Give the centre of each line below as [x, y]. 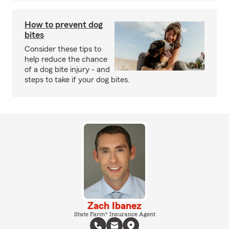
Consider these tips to [63, 49]
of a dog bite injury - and [67, 70]
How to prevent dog [64, 25]
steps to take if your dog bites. [77, 80]
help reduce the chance [66, 60]
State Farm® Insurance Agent [114, 214]
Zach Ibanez [114, 206]
